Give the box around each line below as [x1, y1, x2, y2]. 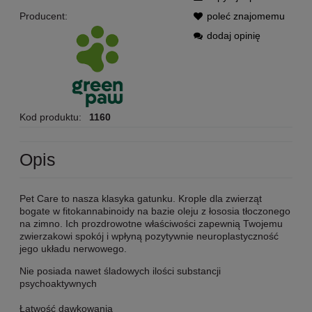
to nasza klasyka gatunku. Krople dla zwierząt [61, 192, 262, 204]
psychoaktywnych [19, 277, 97, 289]
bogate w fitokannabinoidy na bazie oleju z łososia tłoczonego [19, 205, 290, 217]
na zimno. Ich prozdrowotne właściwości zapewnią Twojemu [19, 217, 283, 229]
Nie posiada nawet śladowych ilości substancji [19, 265, 221, 276]
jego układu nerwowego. [19, 242, 130, 254]
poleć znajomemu [207, 10, 285, 22]
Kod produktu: [19, 111, 81, 123]
